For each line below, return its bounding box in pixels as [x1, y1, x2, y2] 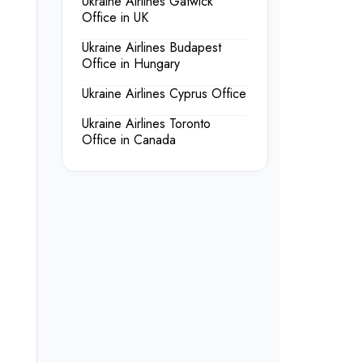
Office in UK [82, 8, 148, 28]
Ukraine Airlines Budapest [82, 38, 221, 58]
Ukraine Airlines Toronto [82, 114, 211, 134]
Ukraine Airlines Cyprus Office [82, 84, 246, 104]
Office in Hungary [82, 54, 180, 74]
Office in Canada [82, 130, 176, 150]
